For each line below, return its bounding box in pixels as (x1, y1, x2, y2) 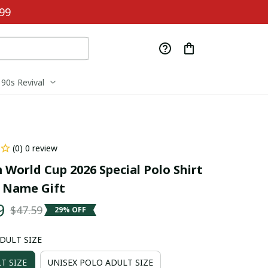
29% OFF (54, 205, 86, 215)
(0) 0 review (12, 142, 57, 154)
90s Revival (1, 77, 44, 89)
